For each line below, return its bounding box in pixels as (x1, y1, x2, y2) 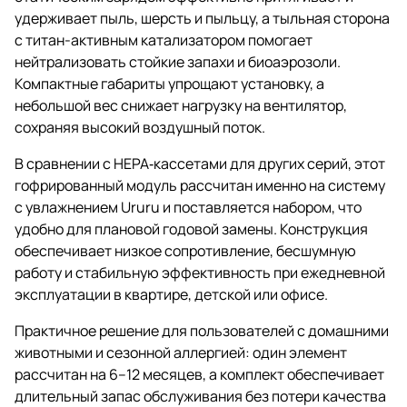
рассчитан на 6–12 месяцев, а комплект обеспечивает (15, 364, 384, 385)
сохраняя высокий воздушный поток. (15, 117, 265, 138)
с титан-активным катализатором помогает (15, 30, 313, 51)
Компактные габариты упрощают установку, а (15, 74, 324, 94)
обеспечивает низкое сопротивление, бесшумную (15, 241, 356, 262)
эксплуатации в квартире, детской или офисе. (15, 284, 328, 305)
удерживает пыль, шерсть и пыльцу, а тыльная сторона (15, 8, 390, 29)
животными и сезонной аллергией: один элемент (15, 342, 347, 363)
